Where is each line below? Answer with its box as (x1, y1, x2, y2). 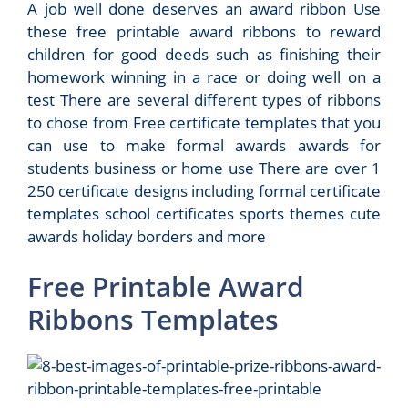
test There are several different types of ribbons (27, 88, 381, 110)
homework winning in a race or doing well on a (27, 66, 381, 87)
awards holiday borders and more (27, 225, 266, 247)
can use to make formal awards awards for (27, 134, 381, 156)
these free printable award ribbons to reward (27, 20, 381, 42)
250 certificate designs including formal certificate (27, 179, 381, 201)
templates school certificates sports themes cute (27, 202, 381, 224)
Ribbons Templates (27, 301, 279, 338)
